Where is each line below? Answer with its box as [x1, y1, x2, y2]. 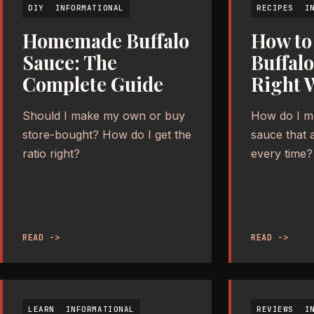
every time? [251, 146, 313, 161]
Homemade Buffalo [22, 27, 189, 53]
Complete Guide [22, 71, 163, 97]
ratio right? [22, 146, 80, 161]
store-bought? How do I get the [22, 127, 191, 142]
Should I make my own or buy [22, 108, 185, 123]
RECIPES [257, 2, 294, 13]
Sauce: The [22, 49, 117, 75]
